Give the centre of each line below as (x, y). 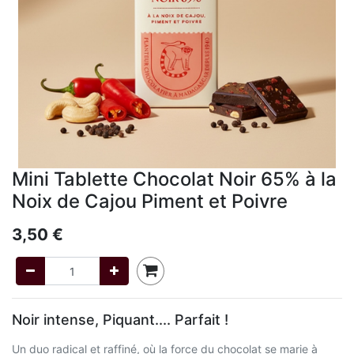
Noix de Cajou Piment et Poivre (150, 201)
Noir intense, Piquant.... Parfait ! (120, 320)
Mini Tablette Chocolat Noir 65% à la (174, 179)
